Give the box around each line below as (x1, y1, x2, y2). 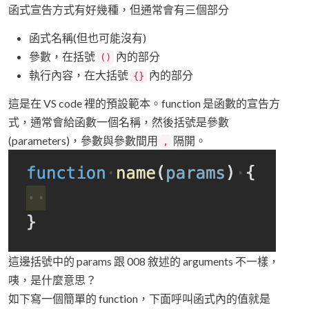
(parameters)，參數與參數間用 (8, 134, 160, 148)
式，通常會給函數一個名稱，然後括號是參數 (8, 115, 229, 129)
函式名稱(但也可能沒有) (29, 31, 146, 45)
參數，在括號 (29, 50, 97, 63)
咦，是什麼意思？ (8, 273, 97, 287)
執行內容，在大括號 (29, 68, 130, 82)
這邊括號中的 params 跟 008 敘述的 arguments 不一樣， (8, 255, 279, 268)
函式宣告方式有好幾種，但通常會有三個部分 (8, 3, 229, 17)
